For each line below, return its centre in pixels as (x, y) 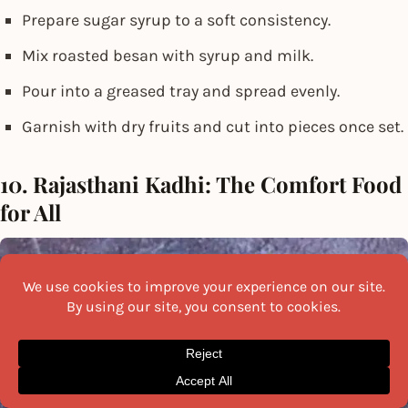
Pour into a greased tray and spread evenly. (181, 92)
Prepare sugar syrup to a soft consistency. (176, 20)
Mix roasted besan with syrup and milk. (168, 56)
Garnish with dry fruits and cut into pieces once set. (213, 127)
